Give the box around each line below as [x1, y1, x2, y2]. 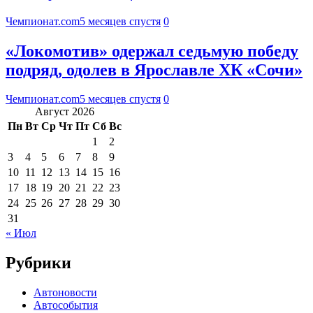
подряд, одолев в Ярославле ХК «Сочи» [6, 60, 303, 79]
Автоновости [34, 286, 97, 299]
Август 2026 [35, 105, 94, 118]
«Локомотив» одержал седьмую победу [6, 41, 298, 60]
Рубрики [6, 254, 71, 272]
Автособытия [34, 299, 98, 312]
